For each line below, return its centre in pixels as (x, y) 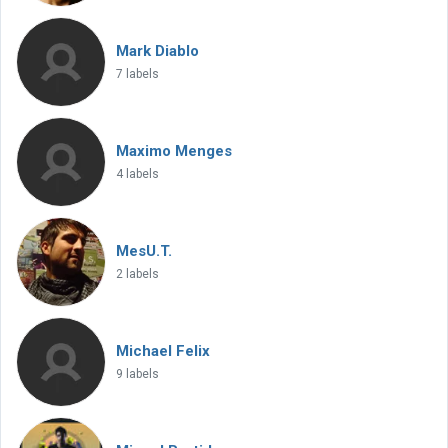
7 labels (137, 74)
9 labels (137, 374)
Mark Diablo (157, 51)
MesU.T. (144, 251)
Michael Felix (163, 351)
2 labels (137, 274)
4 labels (137, 174)
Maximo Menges (174, 151)
